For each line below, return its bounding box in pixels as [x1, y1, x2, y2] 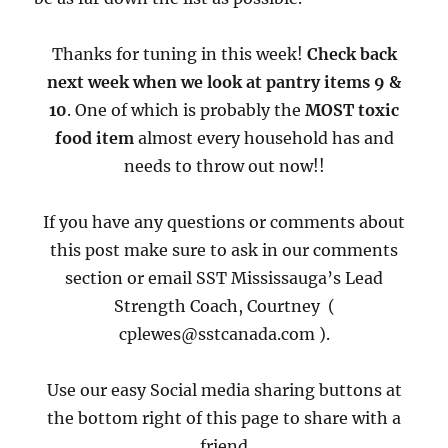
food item [54, 127, 134, 148]
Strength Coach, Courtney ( [113, 295, 335, 316]
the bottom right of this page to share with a [47, 407, 401, 428]
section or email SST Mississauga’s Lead [65, 267, 383, 288]
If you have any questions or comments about [43, 211, 405, 232]
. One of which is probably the [67, 99, 305, 120]
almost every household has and [133, 127, 394, 148]
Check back [306, 43, 397, 64]
